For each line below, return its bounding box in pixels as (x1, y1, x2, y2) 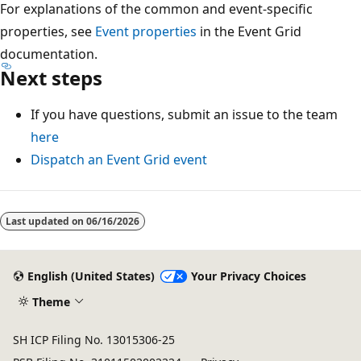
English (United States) (27, 268, 155, 284)
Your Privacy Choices (190, 268, 306, 284)
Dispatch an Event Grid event (31, 150, 207, 168)
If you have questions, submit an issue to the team (31, 105, 338, 123)
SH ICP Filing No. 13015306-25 (13, 332, 175, 347)
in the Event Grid (197, 22, 301, 40)
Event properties (95, 22, 197, 40)
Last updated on (6, 214, 86, 228)
